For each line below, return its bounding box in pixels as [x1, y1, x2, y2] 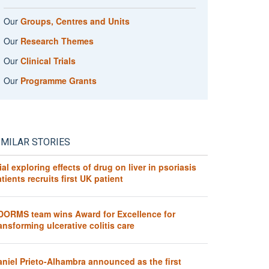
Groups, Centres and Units [20, 14, 130, 27]
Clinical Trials [20, 54, 76, 67]
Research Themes [20, 34, 94, 47]
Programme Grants [20, 74, 97, 86]
